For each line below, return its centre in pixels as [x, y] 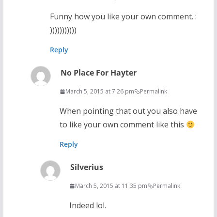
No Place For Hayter [98, 73]
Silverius [86, 167]
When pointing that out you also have [128, 111]
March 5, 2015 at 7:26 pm [100, 92]
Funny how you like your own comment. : [123, 17]
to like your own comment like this [123, 125]
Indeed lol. [87, 206]
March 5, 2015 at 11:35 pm [111, 186]
